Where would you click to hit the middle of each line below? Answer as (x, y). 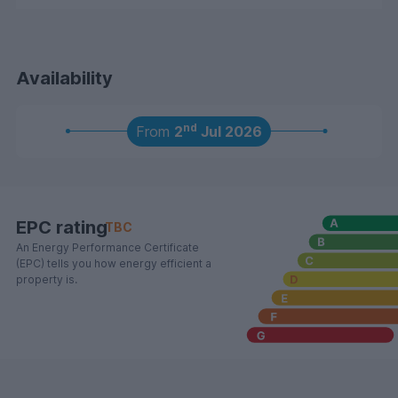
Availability (64, 78)
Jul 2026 (230, 131)
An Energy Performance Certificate (107, 247)
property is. (47, 279)
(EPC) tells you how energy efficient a (114, 263)
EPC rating (62, 227)
